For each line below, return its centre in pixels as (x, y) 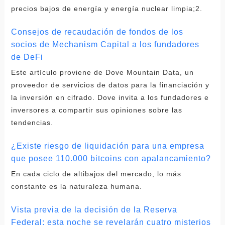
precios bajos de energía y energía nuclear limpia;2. (106, 8)
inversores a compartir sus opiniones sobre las (96, 110)
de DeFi (27, 57)
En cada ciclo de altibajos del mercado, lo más (96, 174)
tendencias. (32, 122)
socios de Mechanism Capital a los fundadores (105, 44)
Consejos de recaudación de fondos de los (97, 32)
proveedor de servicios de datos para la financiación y (110, 85)
